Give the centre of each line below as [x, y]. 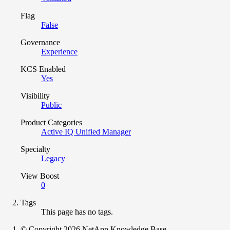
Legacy [53, 158]
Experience [59, 51]
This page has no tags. [77, 212]
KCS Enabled [43, 69]
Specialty [35, 149]
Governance [40, 42]
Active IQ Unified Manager [86, 131]
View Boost [40, 176]
